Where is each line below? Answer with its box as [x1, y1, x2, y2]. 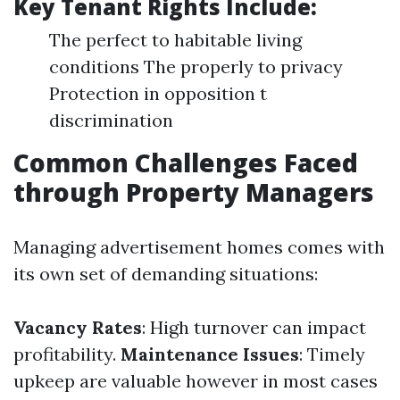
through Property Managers [13, 175, 374, 209]
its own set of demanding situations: [13, 262, 318, 285]
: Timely [299, 343, 365, 365]
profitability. [13, 343, 121, 365]
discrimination [49, 109, 173, 131]
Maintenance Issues [121, 343, 299, 365]
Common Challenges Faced [13, 146, 358, 179]
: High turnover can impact [142, 316, 366, 338]
